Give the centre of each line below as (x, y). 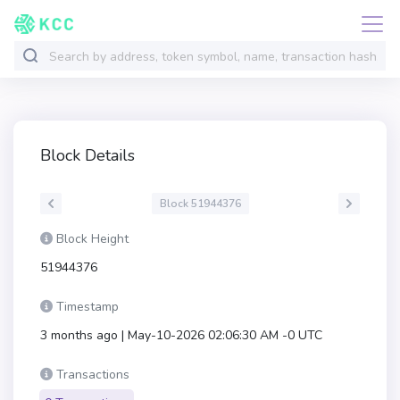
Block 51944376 (200, 203)
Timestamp (87, 307)
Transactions (93, 375)
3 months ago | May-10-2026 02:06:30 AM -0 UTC (181, 335)
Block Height (92, 239)
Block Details (87, 155)
